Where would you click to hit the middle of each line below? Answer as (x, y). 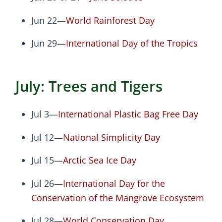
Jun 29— (49, 43)
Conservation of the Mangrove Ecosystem (118, 197)
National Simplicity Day (111, 137)
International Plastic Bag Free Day (128, 114)
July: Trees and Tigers (89, 86)
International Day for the (114, 183)
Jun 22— (49, 20)
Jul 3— (45, 114)
